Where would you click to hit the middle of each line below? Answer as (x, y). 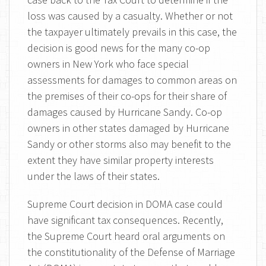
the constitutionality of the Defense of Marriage (131, 252)
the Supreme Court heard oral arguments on (126, 236)
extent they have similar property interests (121, 160)
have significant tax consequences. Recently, (125, 220)
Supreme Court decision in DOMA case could (125, 204)
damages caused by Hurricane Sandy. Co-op (125, 112)
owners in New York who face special (108, 64)
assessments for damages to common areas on (132, 80)
